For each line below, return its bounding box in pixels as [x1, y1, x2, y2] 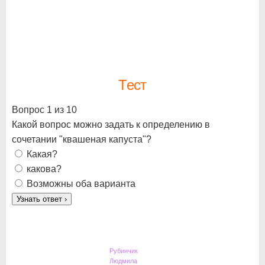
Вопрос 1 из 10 [12, 104, 77, 115]
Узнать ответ [17, 194, 64, 203]
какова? [24, 163, 64, 174]
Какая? [24, 148, 60, 159]
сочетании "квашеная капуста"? [12, 134, 151, 144]
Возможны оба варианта [24, 178, 138, 189]
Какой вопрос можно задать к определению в [12, 119, 210, 130]
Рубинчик [109, 247, 138, 254]
